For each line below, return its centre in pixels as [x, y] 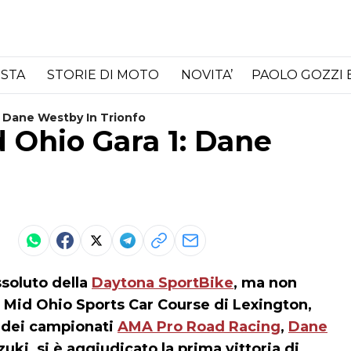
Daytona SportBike [163, 283]
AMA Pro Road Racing [199, 327]
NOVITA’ [207, 74]
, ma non [265, 283]
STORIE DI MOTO [105, 74]
